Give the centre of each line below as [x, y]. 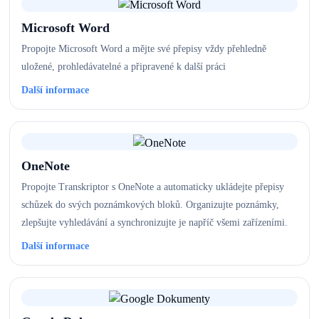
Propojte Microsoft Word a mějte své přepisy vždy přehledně [144, 49]
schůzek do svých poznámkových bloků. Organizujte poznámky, [150, 205]
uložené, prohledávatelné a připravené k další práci [124, 67]
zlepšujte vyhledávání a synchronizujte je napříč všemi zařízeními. [155, 223]
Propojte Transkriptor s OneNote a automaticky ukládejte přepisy [153, 187]
